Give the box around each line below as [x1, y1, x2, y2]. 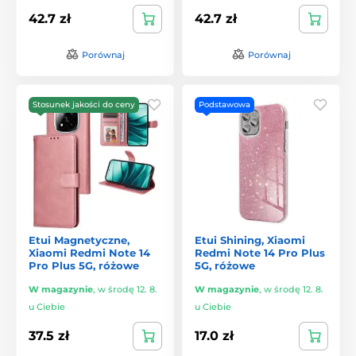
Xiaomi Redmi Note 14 [29, 246, 150, 259]
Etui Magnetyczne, [29, 233, 130, 246]
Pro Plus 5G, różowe [29, 258, 139, 272]
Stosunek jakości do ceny [33, 99, 135, 110]
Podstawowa [199, 99, 250, 110]
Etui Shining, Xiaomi [195, 233, 305, 246]
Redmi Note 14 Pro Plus [195, 246, 325, 259]
